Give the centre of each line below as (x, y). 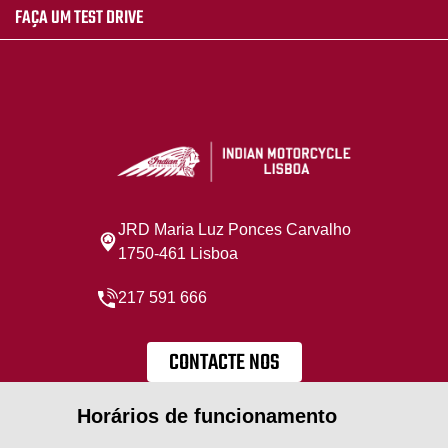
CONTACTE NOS (224, 362)
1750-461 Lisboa (177, 253)
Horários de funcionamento (206, 415)
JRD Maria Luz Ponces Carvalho (234, 229)
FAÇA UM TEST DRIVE (79, 18)
